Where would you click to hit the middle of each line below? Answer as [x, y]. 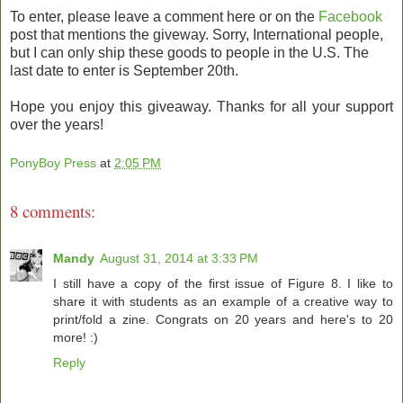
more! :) [76, 338]
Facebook [350, 16]
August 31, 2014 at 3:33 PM [179, 259]
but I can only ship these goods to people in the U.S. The [189, 52]
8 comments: [53, 211]
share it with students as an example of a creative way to [223, 302]
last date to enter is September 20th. [124, 70]
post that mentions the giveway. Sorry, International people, [197, 34]
